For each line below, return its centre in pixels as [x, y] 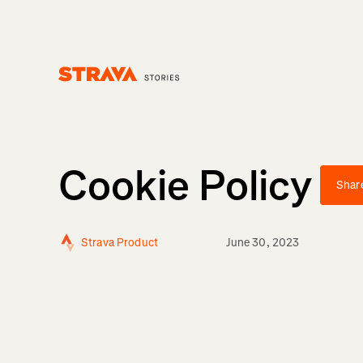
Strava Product [120, 243]
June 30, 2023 [263, 243]
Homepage [85, 89]
